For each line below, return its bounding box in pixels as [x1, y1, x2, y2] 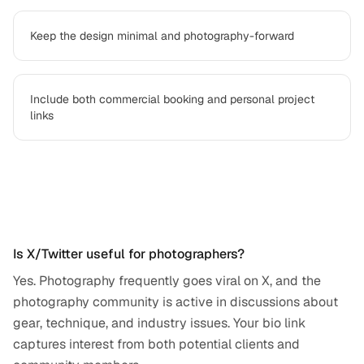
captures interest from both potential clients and [13, 336, 300, 353]
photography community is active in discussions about [13, 293, 338, 310]
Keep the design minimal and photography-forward [30, 28, 294, 43]
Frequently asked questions [13, 193, 239, 219]
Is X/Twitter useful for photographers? [13, 245, 245, 262]
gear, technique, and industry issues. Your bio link [13, 314, 305, 331]
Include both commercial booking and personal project [30, 92, 314, 106]
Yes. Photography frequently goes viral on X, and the [13, 272, 321, 289]
